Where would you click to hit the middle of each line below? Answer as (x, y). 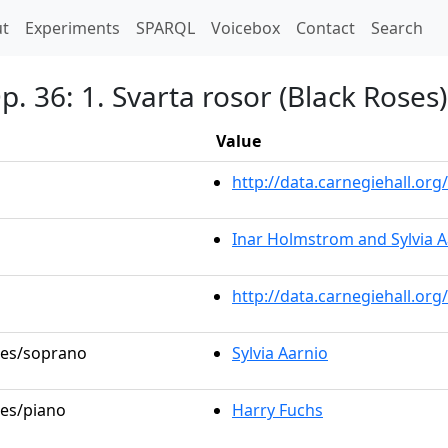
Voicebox (245, 28)
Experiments (72, 28)
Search (397, 28)
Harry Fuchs (277, 410)
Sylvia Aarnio (280, 353)
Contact (325, 28)
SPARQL (165, 28)
